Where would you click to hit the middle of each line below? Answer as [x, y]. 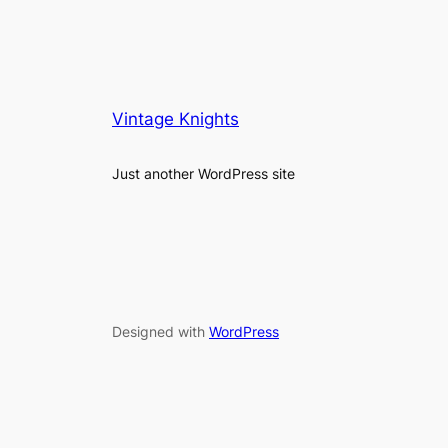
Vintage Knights [175, 118]
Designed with [160, 332]
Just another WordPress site [203, 173]
